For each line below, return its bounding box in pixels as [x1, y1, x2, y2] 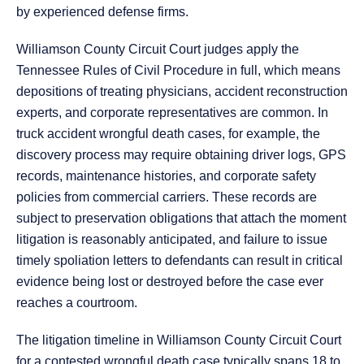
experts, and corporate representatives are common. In [16, 106, 328, 120]
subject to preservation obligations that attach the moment [16, 211, 346, 226]
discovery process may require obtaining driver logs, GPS [16, 148, 346, 162]
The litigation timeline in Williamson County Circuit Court [16, 333, 341, 348]
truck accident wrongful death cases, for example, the [16, 127, 320, 141]
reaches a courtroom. [16, 296, 137, 310]
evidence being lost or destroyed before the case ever [16, 275, 323, 289]
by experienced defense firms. [16, 5, 188, 19]
